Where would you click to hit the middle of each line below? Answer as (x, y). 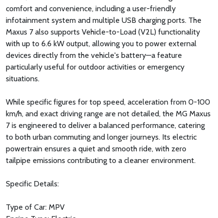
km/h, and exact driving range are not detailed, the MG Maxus (108, 114)
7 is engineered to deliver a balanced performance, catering (105, 126)
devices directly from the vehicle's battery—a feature (94, 55)
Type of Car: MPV (35, 207)
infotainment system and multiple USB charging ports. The (104, 20)
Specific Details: (32, 184)
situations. (23, 79)
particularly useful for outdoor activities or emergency (95, 67)
